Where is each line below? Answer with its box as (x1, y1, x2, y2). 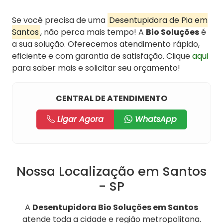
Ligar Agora (54, 113, 104, 125)
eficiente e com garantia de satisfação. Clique (12, 50, 192, 62)
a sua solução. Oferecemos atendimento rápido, (12, 38, 200, 50)
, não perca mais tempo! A (40, 26, 146, 38)
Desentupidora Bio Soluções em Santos (32, 202, 198, 214)
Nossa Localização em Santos (16, 162, 207, 181)
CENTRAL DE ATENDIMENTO (56, 93, 167, 105)
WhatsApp (132, 113, 177, 125)
